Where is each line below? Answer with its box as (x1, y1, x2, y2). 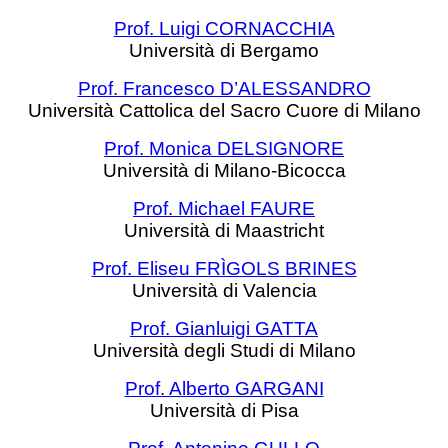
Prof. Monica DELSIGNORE (104, 138, 344, 159)
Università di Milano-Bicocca (102, 160, 346, 181)
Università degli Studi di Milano (92, 340, 356, 361)
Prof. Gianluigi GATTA (130, 318, 318, 339)
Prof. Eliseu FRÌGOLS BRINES (91, 258, 357, 279)
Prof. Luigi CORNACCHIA (113, 18, 335, 39)
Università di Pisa (149, 400, 299, 421)
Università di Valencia (131, 280, 317, 301)
